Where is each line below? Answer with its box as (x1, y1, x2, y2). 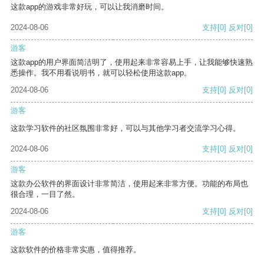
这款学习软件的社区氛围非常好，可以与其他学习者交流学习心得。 (11, 124, 240, 133)
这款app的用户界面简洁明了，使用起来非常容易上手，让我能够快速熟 (11, 58, 253, 67)
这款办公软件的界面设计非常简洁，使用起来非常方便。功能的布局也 (11, 179, 248, 189)
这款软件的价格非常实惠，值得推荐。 (11, 245, 141, 255)
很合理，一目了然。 (11, 190, 80, 199)
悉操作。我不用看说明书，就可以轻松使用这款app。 (11, 68, 192, 78)
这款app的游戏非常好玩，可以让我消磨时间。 (11, 2, 169, 12)
